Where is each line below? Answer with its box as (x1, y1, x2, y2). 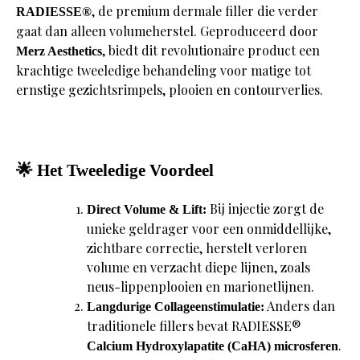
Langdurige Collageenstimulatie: (87, 299, 264, 313)
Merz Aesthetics (16, 44, 102, 59)
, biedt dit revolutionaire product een (102, 42, 320, 59)
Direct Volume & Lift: (87, 202, 207, 216)
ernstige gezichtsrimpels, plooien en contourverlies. (16, 81, 323, 99)
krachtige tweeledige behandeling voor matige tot (16, 62, 311, 80)
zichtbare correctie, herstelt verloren (87, 239, 307, 256)
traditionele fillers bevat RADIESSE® (87, 317, 301, 334)
